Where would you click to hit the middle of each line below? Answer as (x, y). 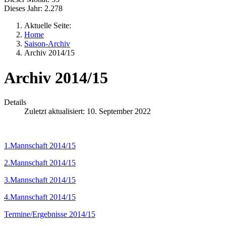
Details (15, 102)
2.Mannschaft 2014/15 (40, 163)
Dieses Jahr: (23, 9)
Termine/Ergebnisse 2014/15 (50, 214)
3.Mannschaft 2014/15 (40, 180)
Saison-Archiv (47, 44)
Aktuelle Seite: (50, 26)
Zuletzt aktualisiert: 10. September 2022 (88, 111)
